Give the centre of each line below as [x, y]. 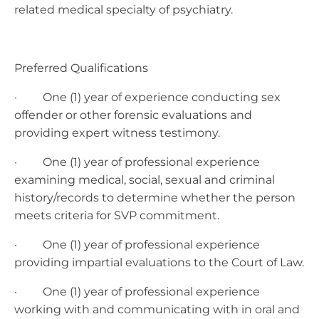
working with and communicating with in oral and [157, 309]
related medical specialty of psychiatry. [124, 9]
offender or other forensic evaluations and [133, 115]
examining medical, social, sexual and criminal [145, 179]
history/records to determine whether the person [155, 197]
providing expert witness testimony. [117, 132]
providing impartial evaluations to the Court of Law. [159, 262]
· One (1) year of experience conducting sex [147, 97]
